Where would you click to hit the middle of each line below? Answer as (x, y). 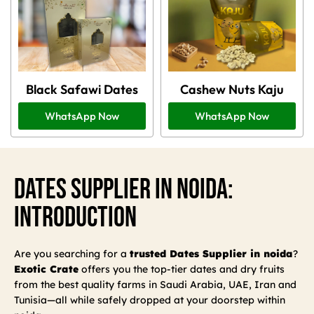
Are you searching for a (72, 253)
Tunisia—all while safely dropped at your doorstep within (150, 300)
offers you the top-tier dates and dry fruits (182, 269)
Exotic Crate (46, 269)
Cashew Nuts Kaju (232, 90)
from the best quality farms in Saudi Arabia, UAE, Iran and (155, 284)
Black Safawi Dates (82, 90)
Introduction (75, 218)
